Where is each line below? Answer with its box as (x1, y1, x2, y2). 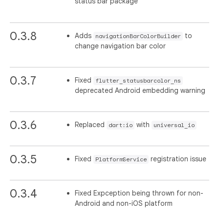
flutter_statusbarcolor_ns (95, 77, 181, 84)
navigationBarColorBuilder (95, 32, 181, 40)
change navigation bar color (75, 41, 166, 50)
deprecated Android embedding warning (75, 86, 206, 95)
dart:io (109, 121, 133, 129)
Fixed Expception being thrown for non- (75, 188, 204, 197)
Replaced (75, 120, 107, 129)
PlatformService (95, 155, 147, 163)
